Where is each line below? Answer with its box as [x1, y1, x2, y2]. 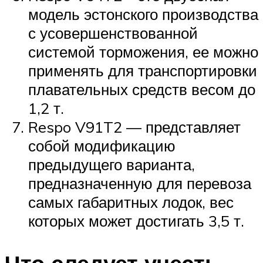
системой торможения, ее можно [28, 42, 258, 62]
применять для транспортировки [28, 61, 257, 80]
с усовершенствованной [28, 23, 198, 43]
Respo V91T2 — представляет [28, 117, 241, 137]
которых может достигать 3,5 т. [28, 211, 244, 231]
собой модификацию [28, 136, 176, 156]
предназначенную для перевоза [28, 174, 251, 193]
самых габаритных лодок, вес [28, 193, 234, 212]
